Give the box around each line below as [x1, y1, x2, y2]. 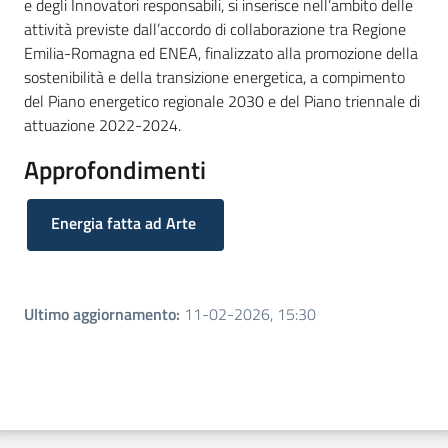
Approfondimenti [24, 150, 206, 189]
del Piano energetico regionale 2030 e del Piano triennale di [24, 88, 420, 113]
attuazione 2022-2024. [24, 112, 181, 137]
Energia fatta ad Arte [51, 211, 197, 236]
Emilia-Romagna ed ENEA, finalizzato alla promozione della [24, 40, 418, 65]
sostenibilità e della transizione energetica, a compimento [24, 64, 405, 89]
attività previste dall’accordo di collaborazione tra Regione [24, 16, 406, 41]
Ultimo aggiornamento [24, 302, 176, 327]
